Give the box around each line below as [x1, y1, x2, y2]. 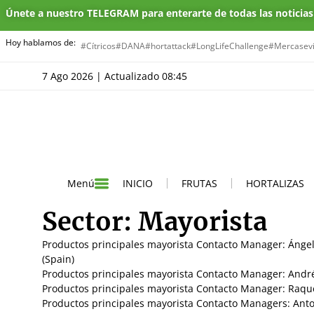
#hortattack [145, 40, 191, 52]
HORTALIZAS [246, 176, 304, 190]
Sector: [42, 205, 138, 238]
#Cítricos [81, 40, 116, 52]
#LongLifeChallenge [191, 40, 268, 52]
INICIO [123, 176, 153, 190]
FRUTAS [182, 176, 217, 190]
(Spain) [42, 252, 74, 266]
